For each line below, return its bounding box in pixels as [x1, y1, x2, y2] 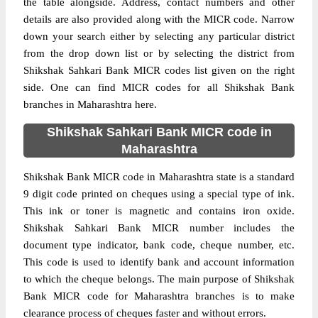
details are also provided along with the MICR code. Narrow [23, 13, 295, 25]
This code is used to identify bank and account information [23, 256, 295, 268]
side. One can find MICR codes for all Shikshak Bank [23, 82, 295, 93]
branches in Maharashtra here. [23, 99, 157, 110]
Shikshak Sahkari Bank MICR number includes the [23, 222, 295, 234]
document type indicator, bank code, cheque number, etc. [23, 239, 295, 251]
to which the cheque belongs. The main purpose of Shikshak [23, 273, 295, 285]
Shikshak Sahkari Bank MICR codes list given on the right [23, 65, 295, 76]
